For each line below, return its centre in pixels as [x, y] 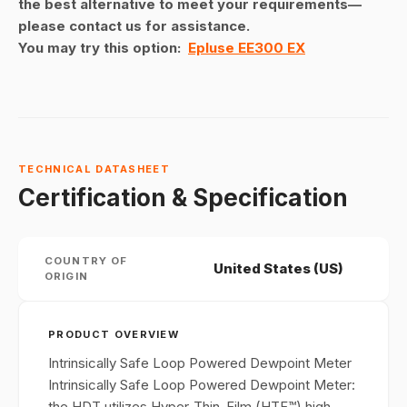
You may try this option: [103, 48]
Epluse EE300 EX [247, 48]
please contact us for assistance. [136, 26]
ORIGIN [66, 276]
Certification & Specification [183, 198]
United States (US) [278, 268]
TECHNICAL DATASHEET [94, 169]
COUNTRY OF [86, 261]
